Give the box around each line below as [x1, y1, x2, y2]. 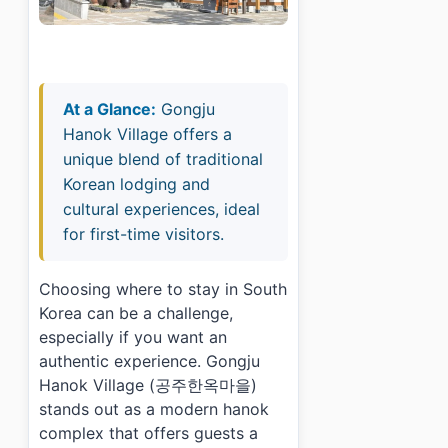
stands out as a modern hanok [39, 398, 269, 419]
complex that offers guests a [39, 422, 258, 443]
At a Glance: [63, 98, 156, 119]
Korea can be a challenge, [39, 302, 233, 323]
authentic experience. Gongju [39, 350, 260, 371]
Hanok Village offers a [63, 123, 232, 144]
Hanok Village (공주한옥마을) [39, 374, 257, 395]
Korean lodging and [63, 173, 210, 194]
